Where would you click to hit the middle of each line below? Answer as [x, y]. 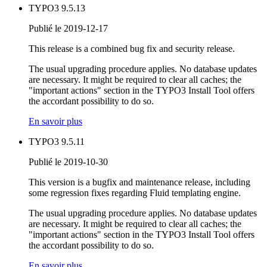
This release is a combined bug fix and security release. [132, 49]
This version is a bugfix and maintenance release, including [139, 182]
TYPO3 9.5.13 [57, 8]
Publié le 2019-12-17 [68, 29]
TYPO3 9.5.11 [57, 142]
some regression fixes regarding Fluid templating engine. [135, 193]
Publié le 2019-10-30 [68, 162]
